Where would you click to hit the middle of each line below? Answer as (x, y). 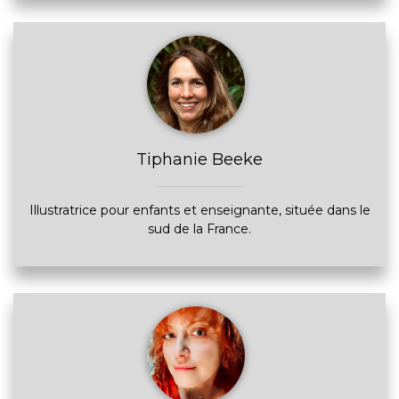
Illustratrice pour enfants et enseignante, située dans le (199, 210)
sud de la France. (199, 229)
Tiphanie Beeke (199, 159)
